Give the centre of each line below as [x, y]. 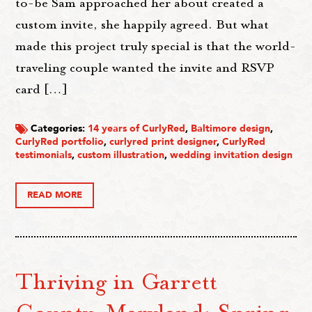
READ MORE [55, 195]
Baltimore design [231, 128]
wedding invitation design [232, 155]
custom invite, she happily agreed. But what [142, 25]
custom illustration [121, 155]
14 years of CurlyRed [137, 128]
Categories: [58, 128]
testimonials [44, 155]
